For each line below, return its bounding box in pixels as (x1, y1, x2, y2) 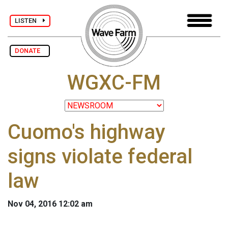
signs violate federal (8, 145, 192, 169)
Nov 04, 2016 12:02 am (8, 199, 93, 209)
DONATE (15, 47, 45, 54)
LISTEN (15, 16, 43, 24)
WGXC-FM (67, 71, 161, 95)
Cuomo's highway (8, 120, 165, 145)
